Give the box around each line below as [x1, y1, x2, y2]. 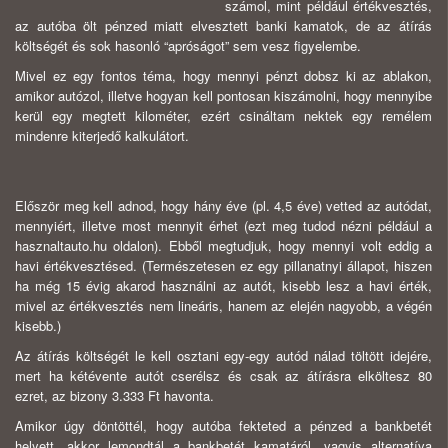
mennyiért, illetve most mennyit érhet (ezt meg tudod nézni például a [15, 216, 432, 236]
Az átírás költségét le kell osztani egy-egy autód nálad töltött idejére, [15, 346, 432, 366]
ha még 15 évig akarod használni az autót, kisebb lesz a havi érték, [15, 276, 432, 296]
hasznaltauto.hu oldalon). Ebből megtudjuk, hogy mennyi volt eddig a [15, 236, 432, 256]
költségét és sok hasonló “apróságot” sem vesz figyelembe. [15, 36, 361, 56]
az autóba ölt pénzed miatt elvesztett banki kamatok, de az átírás [15, 16, 432, 36]
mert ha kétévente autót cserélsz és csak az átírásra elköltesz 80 [15, 366, 432, 386]
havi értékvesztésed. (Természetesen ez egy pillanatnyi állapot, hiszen [15, 256, 432, 276]
